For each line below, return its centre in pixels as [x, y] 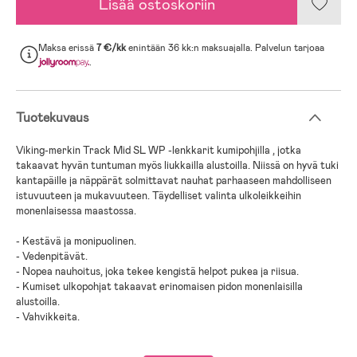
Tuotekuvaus [53, 117]
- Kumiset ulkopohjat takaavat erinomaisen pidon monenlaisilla [159, 286]
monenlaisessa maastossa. [76, 210]
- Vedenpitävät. [52, 256]
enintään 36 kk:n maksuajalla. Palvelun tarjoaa [226, 47]
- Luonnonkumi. [51, 347]
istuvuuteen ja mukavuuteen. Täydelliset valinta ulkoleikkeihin [159, 195]
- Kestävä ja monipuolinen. [76, 241]
